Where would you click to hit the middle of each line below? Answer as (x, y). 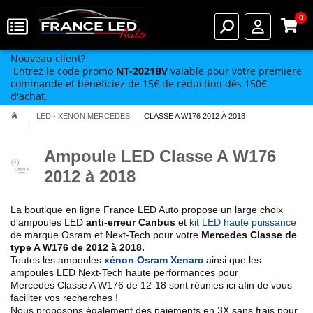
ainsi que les (232, 260)
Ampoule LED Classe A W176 (160, 156)
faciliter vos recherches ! (64, 298)
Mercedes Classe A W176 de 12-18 (90, 285)
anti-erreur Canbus (131, 222)
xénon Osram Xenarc (154, 260)
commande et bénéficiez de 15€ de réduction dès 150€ (139, 83)
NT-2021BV (142, 71)
